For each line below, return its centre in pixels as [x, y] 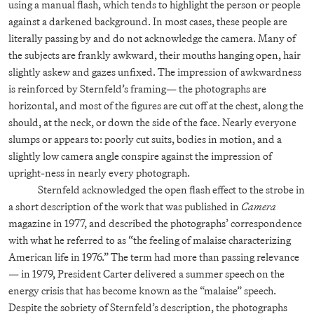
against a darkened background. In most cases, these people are [148, 21]
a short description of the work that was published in [125, 206]
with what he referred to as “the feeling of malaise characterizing [150, 240]
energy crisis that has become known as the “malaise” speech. [142, 290]
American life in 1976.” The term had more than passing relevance [154, 257]
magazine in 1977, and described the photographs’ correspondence [155, 223]
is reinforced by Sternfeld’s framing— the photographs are [137, 88]
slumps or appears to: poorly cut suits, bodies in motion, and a [145, 139]
